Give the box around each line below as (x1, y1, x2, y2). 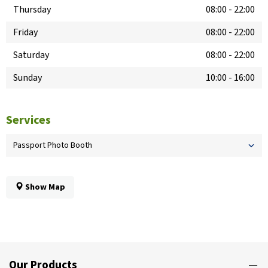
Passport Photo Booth (13, 139, 92, 152)
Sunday (13, 71, 42, 85)
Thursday (13, 3, 51, 17)
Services (6, 112, 51, 129)
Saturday (13, 48, 49, 62)
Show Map (23, 181, 65, 194)
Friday (13, 26, 38, 39)
